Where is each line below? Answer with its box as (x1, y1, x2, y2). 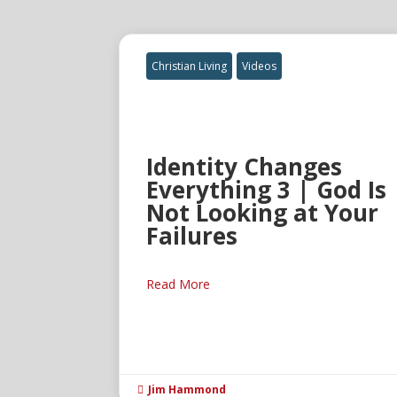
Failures (146, 220, 238, 253)
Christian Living (152, 58, 228, 74)
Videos (242, 58, 277, 74)
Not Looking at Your (146, 197, 379, 230)
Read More (146, 276, 211, 293)
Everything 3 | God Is (146, 174, 387, 206)
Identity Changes (146, 151, 343, 183)
